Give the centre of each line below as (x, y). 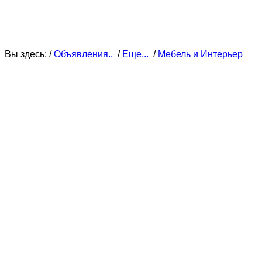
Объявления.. (83, 54)
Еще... (135, 54)
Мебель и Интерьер (200, 54)
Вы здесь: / (29, 54)
